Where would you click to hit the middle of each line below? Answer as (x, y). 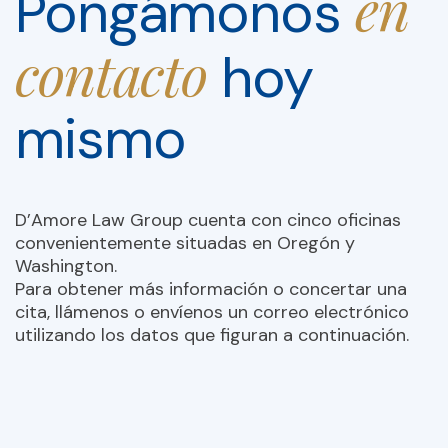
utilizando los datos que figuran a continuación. (212, 334)
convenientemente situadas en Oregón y (185, 242)
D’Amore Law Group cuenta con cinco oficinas (208, 219)
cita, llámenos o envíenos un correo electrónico (212, 311)
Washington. (66, 265)
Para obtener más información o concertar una (211, 288)
